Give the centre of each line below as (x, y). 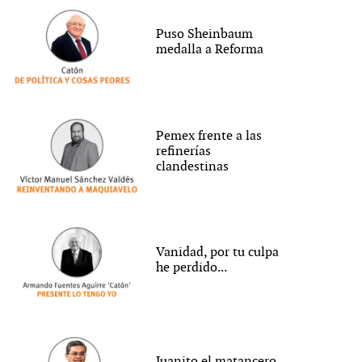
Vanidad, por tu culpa (218, 253)
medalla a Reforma (210, 50)
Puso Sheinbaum (205, 35)
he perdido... (192, 268)
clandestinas (193, 166)
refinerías (184, 151)
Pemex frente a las (209, 136)
